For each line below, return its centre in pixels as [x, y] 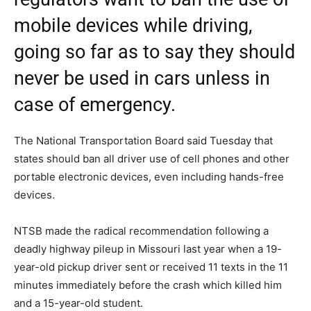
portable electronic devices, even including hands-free [149, 177]
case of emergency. [95, 105]
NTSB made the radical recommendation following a [141, 231]
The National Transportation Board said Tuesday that [143, 141]
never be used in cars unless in [142, 79]
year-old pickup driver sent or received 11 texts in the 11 [151, 267]
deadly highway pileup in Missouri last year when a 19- [148, 249]
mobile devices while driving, [133, 26]
